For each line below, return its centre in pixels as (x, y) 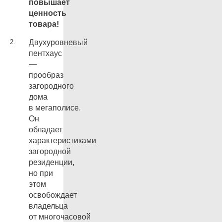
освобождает (53, 195)
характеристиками (62, 140)
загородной (50, 151)
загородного (51, 86)
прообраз (46, 75)
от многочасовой (60, 217)
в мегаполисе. (55, 108)
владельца (48, 206)
